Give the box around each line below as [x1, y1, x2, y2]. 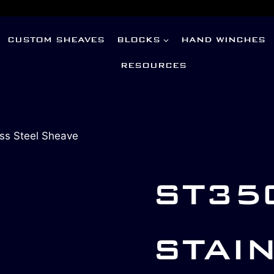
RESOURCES [120, 60, 187, 70]
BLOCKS [116, 34, 160, 45]
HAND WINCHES [181, 34, 266, 45]
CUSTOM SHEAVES [7, 34, 105, 45]
